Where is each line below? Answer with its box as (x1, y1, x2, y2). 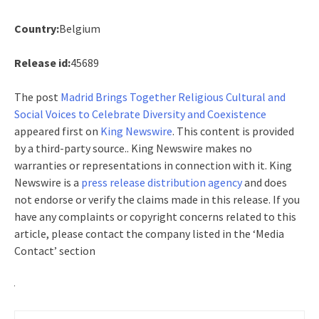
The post (14, 89, 61, 104)
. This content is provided (172, 123, 294, 138)
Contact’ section (14, 243, 95, 258)
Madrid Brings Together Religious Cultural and (61, 89, 286, 104)
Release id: (14, 55, 70, 70)
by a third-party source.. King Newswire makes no (14, 140, 252, 155)
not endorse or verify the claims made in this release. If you (14, 192, 300, 206)
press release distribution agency (81, 174, 242, 189)
